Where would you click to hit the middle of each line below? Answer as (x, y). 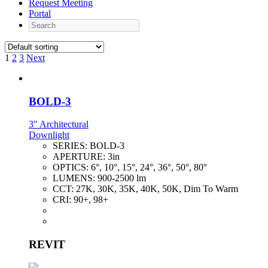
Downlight (49, 135)
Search (41, 24)
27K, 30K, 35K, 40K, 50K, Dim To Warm (157, 189)
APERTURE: (80, 157)
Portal (40, 13)
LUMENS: (75, 178)
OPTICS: (72, 167)
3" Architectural (59, 124)
